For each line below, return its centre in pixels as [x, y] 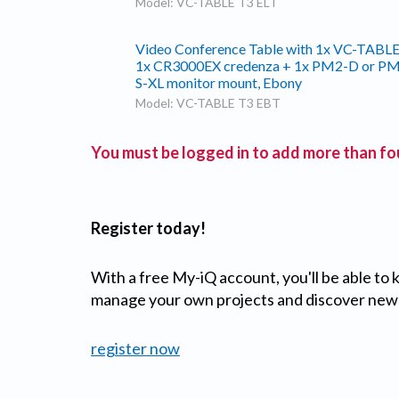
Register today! [148, 228]
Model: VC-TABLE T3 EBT [208, 103]
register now [135, 348]
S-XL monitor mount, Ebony [219, 83]
